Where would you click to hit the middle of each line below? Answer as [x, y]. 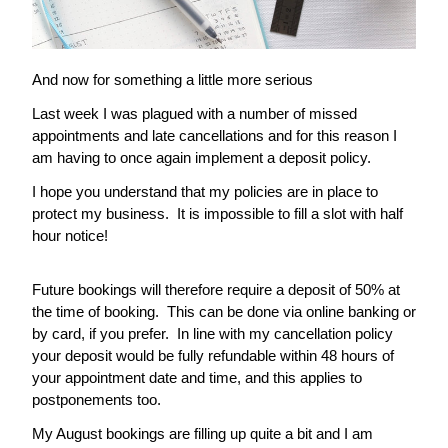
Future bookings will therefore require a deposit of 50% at [216, 289]
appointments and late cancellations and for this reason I [214, 135]
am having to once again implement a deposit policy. [201, 157]
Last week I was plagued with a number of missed [194, 113]
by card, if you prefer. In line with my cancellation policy [212, 333]
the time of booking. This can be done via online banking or [224, 311]
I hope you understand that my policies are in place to [205, 191]
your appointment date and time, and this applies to [197, 377]
